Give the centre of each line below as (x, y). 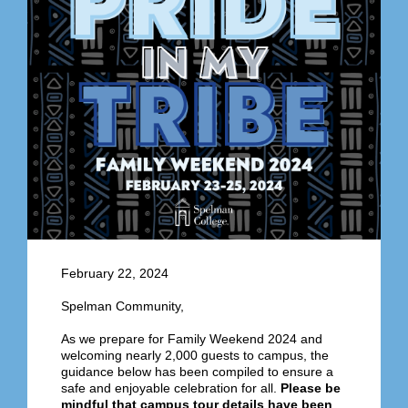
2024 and (293, 339)
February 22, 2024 (115, 274)
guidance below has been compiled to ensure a (197, 372)
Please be (311, 388)
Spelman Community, (122, 306)
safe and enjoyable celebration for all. (171, 388)
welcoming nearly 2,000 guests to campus (182, 356)
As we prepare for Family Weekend (163, 339)
